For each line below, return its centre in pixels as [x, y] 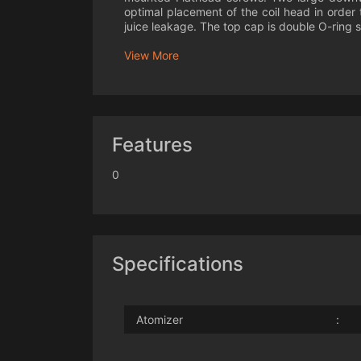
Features [152, 145]
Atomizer [160, 320]
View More [151, 56]
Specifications [178, 264]
